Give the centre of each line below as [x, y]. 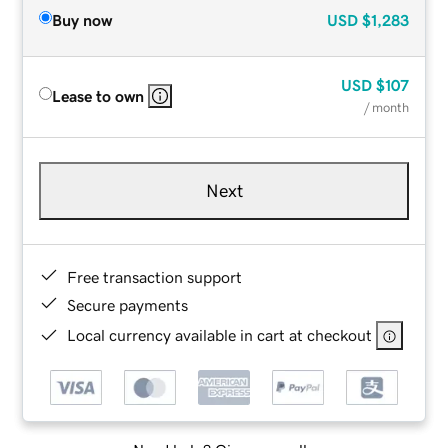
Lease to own [98, 95]
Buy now [82, 19]
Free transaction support [155, 276]
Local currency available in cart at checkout [220, 334]
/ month [386, 107]
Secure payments [128, 304]
